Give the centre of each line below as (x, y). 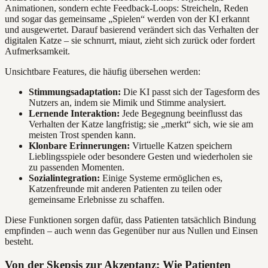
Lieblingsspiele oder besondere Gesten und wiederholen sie (141, 157)
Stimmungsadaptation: (75, 92)
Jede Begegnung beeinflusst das (181, 114)
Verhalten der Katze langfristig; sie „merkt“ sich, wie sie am (141, 124)
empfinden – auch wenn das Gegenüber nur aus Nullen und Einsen (131, 231)
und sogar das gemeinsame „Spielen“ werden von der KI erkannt (127, 19)
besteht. (19, 242)
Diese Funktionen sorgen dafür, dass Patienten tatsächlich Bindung (130, 220)
